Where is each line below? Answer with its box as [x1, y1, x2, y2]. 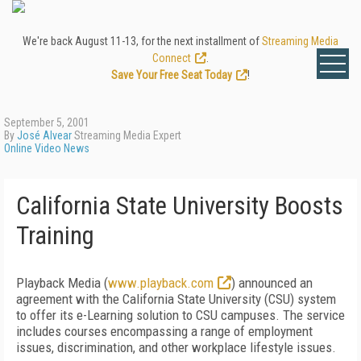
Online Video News [4, 142, 89, 155]
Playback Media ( [16, 275, 108, 291]
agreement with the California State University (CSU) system [16, 291, 336, 307]
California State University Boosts [16, 191, 343, 221]
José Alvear [17, 129, 72, 142]
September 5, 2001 [4, 116, 89, 129]
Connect [152, 52, 191, 64]
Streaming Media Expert [72, 129, 181, 142]
